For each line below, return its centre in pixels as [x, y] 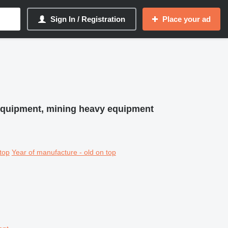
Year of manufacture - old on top [64, 152]
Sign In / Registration [88, 19]
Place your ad [187, 19]
